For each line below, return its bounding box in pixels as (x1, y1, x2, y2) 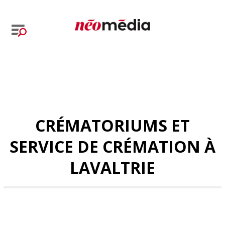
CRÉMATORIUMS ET (35, 115, 190, 136)
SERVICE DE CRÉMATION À (10, 136, 215, 157)
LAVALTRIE (70, 157, 155, 178)
